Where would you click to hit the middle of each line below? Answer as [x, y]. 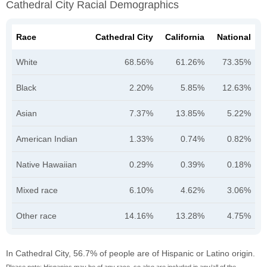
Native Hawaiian [46, 165]
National [234, 37]
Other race [36, 216]
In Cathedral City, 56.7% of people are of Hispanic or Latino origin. [131, 254]
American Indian [47, 139]
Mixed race [37, 190]
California [185, 37]
